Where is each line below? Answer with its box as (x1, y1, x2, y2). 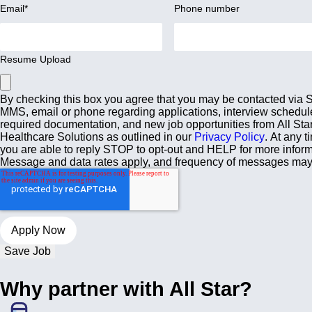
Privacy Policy (194, 131, 265, 143)
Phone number (174, 3, 240, 14)
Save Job (4, 245, 51, 257)
